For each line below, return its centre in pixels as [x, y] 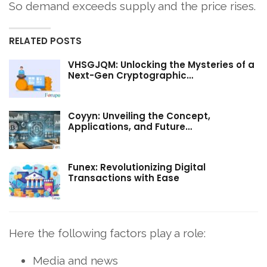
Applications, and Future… [130, 126]
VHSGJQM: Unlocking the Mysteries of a [161, 65]
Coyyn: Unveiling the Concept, [139, 116]
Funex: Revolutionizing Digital [137, 167]
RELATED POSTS [45, 41]
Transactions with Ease [124, 178]
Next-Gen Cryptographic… [131, 76]
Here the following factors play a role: [107, 233]
